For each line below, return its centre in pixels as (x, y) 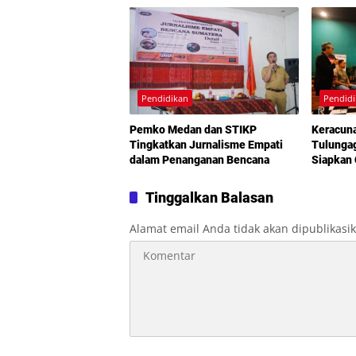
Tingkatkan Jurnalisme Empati (206, 144)
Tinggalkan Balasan (209, 197)
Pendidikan (165, 98)
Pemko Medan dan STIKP (193, 129)
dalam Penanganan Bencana (199, 159)
